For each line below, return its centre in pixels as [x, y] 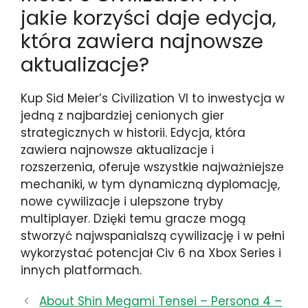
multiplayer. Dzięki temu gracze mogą [133, 218]
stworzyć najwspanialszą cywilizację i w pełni [153, 235]
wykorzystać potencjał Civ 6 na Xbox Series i [151, 253]
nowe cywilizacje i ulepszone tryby [122, 201]
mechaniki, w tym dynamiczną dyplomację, [150, 184]
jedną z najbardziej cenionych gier [122, 115]
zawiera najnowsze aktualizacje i [117, 150]
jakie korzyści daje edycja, [148, 18]
